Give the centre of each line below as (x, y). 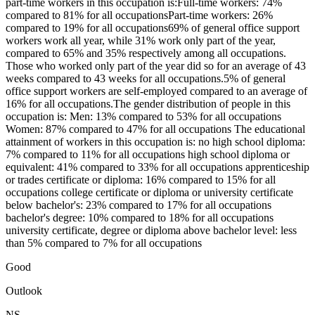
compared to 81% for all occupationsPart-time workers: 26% (139, 15)
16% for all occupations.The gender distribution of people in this (148, 104)
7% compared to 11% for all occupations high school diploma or (148, 155)
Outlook (24, 291)
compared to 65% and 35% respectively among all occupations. (146, 53)
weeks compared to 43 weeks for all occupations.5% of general (146, 79)
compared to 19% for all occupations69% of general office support (153, 28)
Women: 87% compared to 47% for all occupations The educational (155, 129)
